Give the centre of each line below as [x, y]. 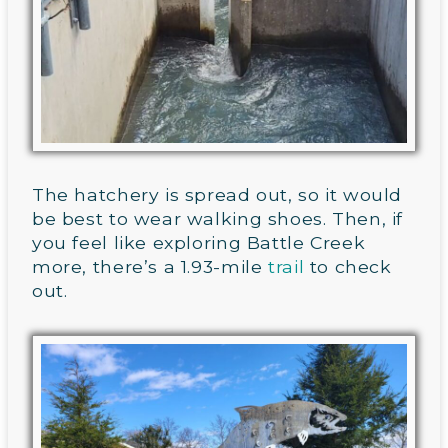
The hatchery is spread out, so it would [217, 195]
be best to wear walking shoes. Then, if [218, 219]
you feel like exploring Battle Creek [199, 243]
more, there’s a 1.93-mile [150, 267]
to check [348, 267]
